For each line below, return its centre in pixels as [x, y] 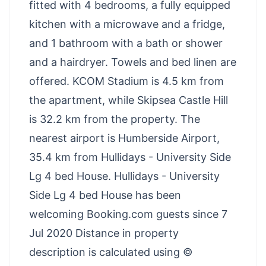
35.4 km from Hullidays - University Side [130, 157]
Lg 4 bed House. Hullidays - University [124, 176]
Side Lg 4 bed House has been [105, 195]
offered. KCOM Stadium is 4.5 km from [126, 81]
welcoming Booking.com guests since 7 [128, 214]
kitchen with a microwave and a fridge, [127, 24]
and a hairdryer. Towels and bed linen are [133, 62]
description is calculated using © [111, 252]
